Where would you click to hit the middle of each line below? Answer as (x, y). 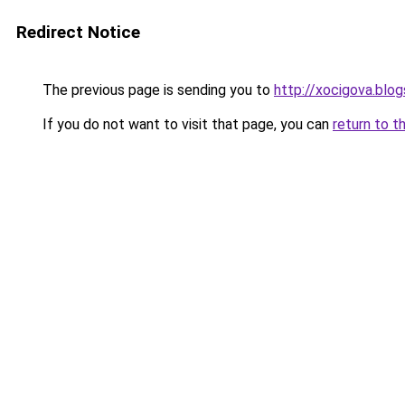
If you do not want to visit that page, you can (186, 124)
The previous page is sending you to (156, 90)
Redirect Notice (78, 32)
